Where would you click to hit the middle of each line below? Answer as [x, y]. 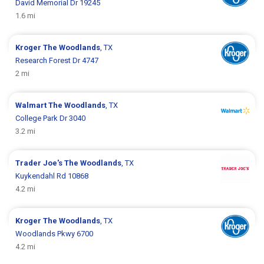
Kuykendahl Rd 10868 [52, 176]
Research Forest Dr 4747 [57, 60]
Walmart [32, 105]
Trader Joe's [40, 163]
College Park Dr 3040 [51, 118]
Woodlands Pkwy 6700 [55, 233]
